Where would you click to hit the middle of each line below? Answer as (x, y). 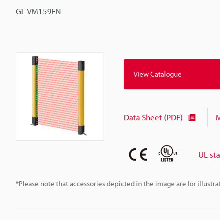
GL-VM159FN (38, 11)
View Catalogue (158, 74)
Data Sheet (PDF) (153, 117)
